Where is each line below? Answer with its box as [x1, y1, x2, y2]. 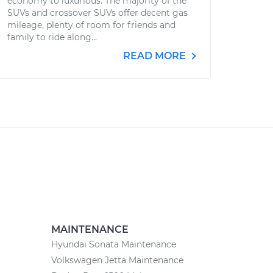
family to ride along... [7, 32, 97, 43]
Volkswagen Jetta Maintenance [51, 255, 183, 266]
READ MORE [123, 50, 188, 62]
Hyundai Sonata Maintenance [51, 239, 176, 250]
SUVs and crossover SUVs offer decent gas [7, 7, 188, 18]
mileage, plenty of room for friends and [7, 19, 175, 30]
